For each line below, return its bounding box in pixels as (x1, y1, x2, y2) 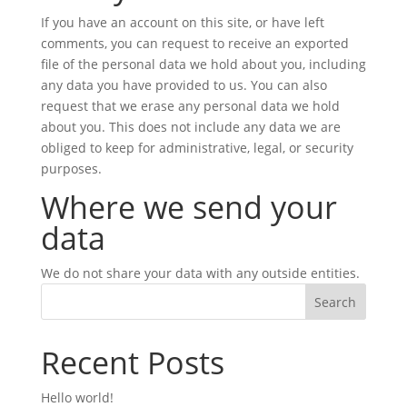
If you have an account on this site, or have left (40, 14, 324, 31)
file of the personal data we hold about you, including (40, 55, 366, 73)
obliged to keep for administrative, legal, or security (40, 139, 353, 156)
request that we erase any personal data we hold (40, 97, 340, 114)
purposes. (40, 160, 102, 177)
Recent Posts (40, 342, 224, 383)
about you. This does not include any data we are (40, 118, 341, 135)
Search (314, 293, 357, 311)
